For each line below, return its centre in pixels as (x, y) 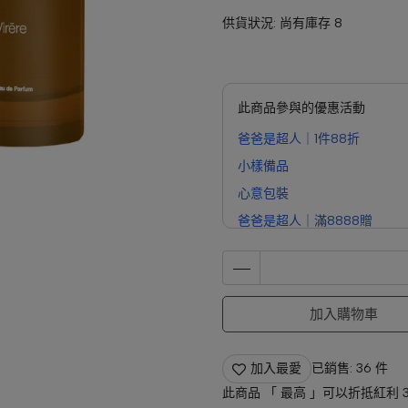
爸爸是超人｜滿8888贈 (305, 221)
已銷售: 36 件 (350, 368)
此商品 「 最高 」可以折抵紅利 (312, 393)
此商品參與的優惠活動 (301, 108)
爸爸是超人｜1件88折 (299, 139)
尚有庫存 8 (311, 23)
